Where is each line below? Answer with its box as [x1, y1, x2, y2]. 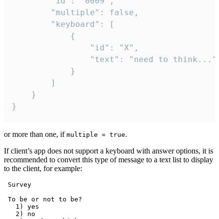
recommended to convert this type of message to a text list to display [4, 155, 213, 164]
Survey [4, 181, 31, 189]
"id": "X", [12, 43, 90, 53]
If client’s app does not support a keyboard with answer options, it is [4, 147, 213, 155]
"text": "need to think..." [12, 55, 90, 65]
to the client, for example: [4, 164, 82, 173]
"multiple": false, [12, 8, 51, 18]
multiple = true [66, 131, 125, 139]
